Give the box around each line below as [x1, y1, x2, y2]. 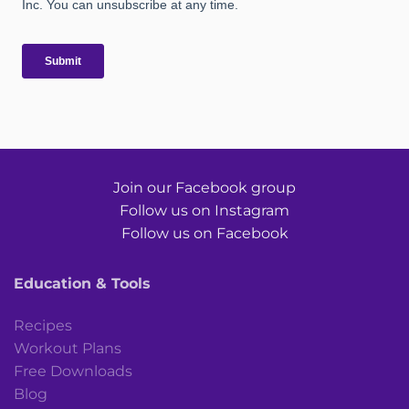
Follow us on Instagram [120, 202, 289, 220]
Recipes [14, 316, 72, 334]
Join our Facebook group [113, 179, 296, 197]
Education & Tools [14, 275, 151, 293]
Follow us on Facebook [121, 225, 288, 243]
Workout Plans [14, 339, 121, 357]
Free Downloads [14, 362, 132, 380]
